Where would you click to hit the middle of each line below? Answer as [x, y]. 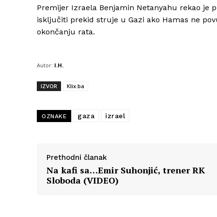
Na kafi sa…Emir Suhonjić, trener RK [126, 170]
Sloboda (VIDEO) [83, 180]
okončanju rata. [66, 32]
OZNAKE [54, 116]
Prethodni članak [77, 158]
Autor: [45, 65]
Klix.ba [76, 86]
